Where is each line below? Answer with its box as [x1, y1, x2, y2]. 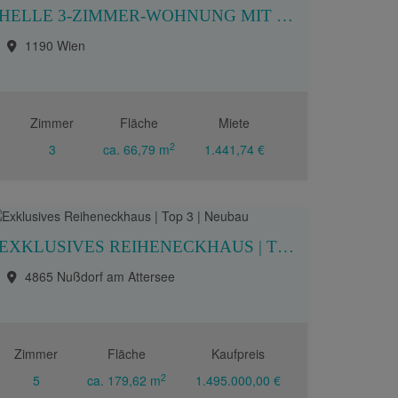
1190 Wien [25, 36, 85, 54]
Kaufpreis [211, 345, 265, 362]
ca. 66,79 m [103, 140, 170, 158]
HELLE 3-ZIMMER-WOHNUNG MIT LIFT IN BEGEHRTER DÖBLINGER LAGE [276, 6, 293, 25]
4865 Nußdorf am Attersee [25, 267, 175, 285]
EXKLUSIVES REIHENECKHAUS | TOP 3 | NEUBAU [277, 237, 294, 256]
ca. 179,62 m [87, 371, 161, 389]
